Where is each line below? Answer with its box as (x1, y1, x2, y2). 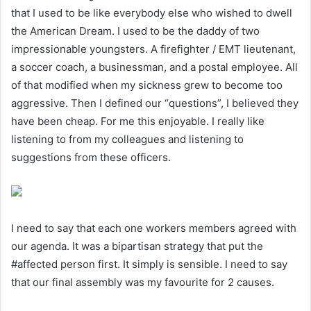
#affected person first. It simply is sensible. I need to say (11, 258, 287, 271)
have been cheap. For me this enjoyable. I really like (11, 115, 264, 128)
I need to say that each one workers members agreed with (11, 221, 296, 235)
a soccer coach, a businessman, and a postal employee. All (11, 60, 298, 74)
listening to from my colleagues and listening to (11, 133, 244, 146)
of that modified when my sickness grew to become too (11, 78, 283, 92)
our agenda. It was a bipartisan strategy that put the (11, 239, 263, 253)
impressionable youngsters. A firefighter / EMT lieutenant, (11, 42, 296, 56)
